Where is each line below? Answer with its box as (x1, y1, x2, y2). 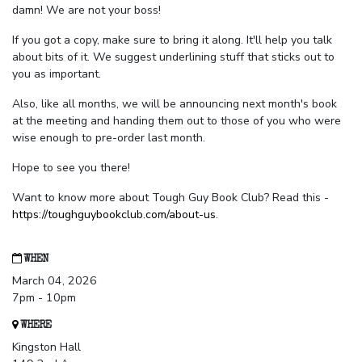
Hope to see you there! (12, 160, 130, 176)
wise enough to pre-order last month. (12, 130, 205, 146)
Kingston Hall (12, 339, 81, 356)
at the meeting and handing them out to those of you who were (12, 113, 341, 129)
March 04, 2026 (12, 273, 97, 289)
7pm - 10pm (12, 290, 76, 306)
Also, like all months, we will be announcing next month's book (12, 96, 337, 112)
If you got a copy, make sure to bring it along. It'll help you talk (12, 32, 332, 48)
